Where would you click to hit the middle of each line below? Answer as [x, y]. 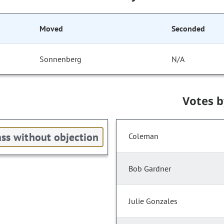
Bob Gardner [150, 169]
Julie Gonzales [153, 201]
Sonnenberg [61, 59]
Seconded [188, 29]
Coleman [143, 136]
